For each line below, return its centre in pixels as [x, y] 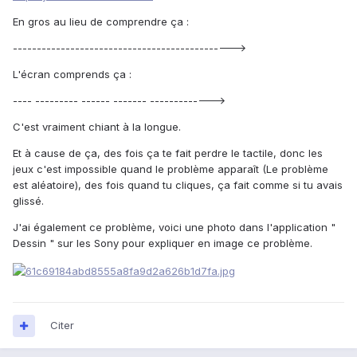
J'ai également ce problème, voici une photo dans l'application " [174, 228]
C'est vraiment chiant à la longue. [97, 127]
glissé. [28, 201]
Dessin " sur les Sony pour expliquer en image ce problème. [163, 243]
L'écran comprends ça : [72, 75]
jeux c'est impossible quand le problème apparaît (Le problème [171, 169]
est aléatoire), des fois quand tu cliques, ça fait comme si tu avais [178, 185]
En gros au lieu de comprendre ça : [101, 22]
